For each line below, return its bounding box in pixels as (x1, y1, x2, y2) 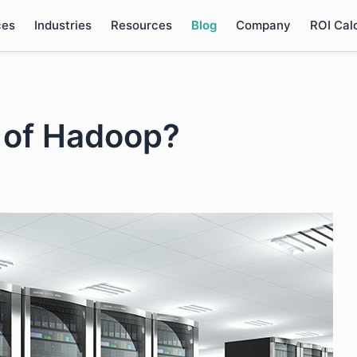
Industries (33, 18, 92, 33)
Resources (110, 18, 172, 33)
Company (235, 18, 291, 33)
